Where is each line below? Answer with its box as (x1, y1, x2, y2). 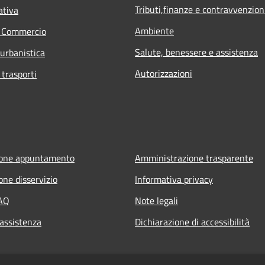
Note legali (135, 193, 178, 208)
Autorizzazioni (135, 66, 192, 80)
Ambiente (135, 23, 174, 38)
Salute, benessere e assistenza (135, 44, 258, 59)
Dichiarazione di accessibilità (135, 214, 250, 229)
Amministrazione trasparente (135, 150, 253, 165)
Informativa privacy (135, 172, 213, 186)
